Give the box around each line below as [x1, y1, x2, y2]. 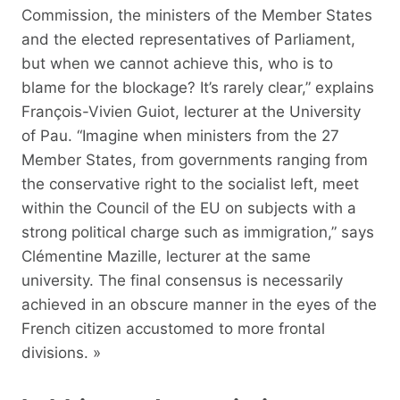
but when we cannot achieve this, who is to [21, 54, 333, 72]
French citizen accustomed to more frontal [21, 319, 325, 337]
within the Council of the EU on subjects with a [21, 198, 356, 217]
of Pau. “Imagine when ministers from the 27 [21, 126, 339, 145]
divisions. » [21, 343, 101, 362]
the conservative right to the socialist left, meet [21, 174, 359, 193]
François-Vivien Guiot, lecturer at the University [21, 102, 361, 121]
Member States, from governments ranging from [21, 150, 368, 169]
